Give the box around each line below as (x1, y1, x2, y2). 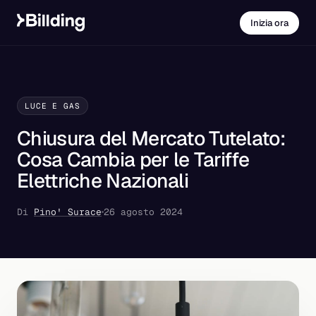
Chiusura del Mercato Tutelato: (17, 126, 285, 151)
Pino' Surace (34, 206, 102, 218)
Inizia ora (250, 16, 288, 29)
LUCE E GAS (25, 101, 80, 111)
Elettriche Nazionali (17, 168, 189, 193)
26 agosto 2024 (104, 206, 183, 218)
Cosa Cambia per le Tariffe (17, 147, 250, 172)
